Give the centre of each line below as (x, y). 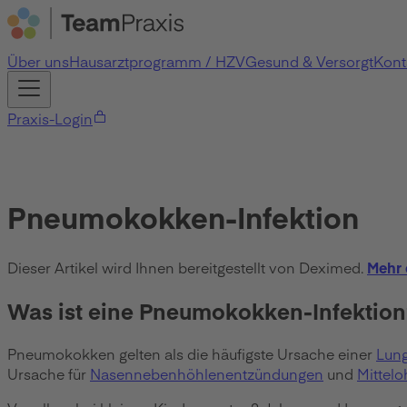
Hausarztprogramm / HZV (157, 61)
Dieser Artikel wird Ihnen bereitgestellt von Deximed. (185, 267)
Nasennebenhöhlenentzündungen (207, 373)
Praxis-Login (50, 118)
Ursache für (49, 373)
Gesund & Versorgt (309, 61)
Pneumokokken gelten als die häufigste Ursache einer (192, 353)
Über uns (38, 61)
